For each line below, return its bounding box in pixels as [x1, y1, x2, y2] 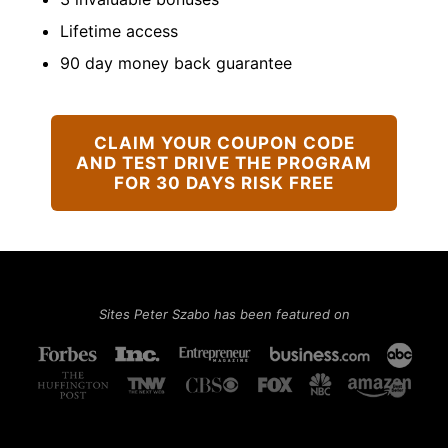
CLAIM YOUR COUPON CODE [93, 132, 355, 153]
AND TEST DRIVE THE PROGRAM [76, 152, 372, 173]
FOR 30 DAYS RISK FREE [114, 172, 334, 193]
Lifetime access [60, 20, 178, 41]
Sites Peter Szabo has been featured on [98, 305, 350, 322]
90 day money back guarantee [60, 52, 292, 73]
